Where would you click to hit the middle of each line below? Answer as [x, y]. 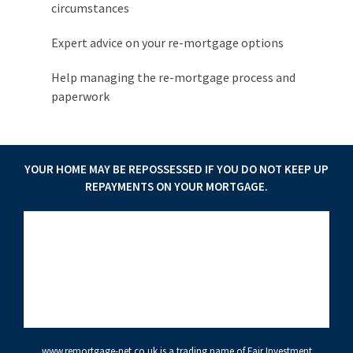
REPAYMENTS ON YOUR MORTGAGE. [176, 186]
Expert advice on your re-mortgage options [167, 43]
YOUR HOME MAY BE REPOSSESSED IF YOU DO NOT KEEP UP [176, 169]
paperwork [80, 96]
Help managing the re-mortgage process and [173, 77]
